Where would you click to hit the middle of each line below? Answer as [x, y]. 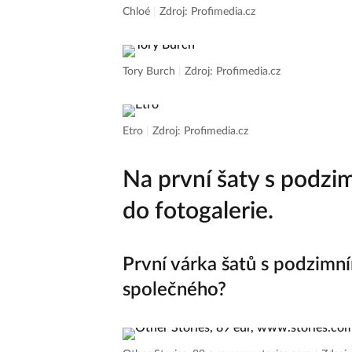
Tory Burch [150, 71]
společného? [174, 290]
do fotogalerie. [198, 211]
